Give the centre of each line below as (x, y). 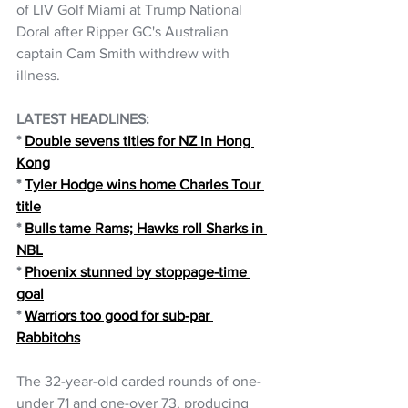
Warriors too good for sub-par (119, 315)
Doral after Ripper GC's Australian (124, 31)
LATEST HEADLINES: (85, 118)
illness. (38, 75)
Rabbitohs (48, 337)
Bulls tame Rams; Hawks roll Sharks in (146, 228)
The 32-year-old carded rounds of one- (139, 381)
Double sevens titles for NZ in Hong (139, 140)
